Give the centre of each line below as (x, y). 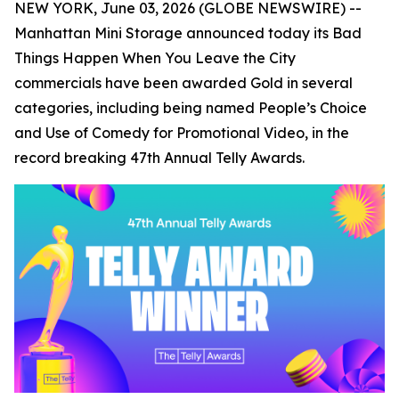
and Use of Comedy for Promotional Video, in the (182, 133)
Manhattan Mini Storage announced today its (173, 33)
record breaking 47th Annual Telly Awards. (159, 158)
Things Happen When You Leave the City (155, 58)
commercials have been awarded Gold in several (183, 83)
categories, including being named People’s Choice (191, 108)
